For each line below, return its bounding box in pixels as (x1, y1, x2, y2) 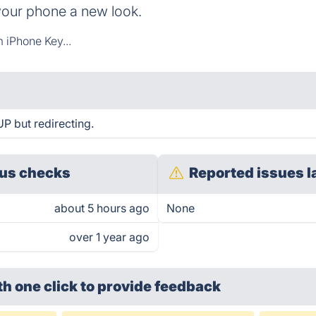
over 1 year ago (69, 230, 150, 244)
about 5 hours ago (54, 201, 150, 215)
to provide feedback (80, 278, 221, 295)
